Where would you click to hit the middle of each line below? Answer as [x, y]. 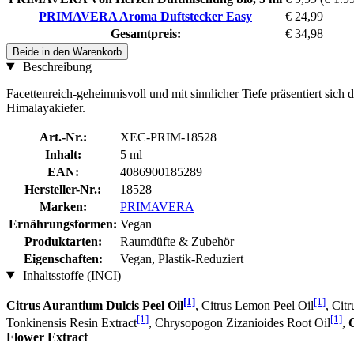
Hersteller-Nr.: [63, 189]
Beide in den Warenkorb [67, 51]
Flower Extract [47, 337]
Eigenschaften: [63, 258]
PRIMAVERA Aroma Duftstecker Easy [145, 16]
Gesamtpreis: [145, 33]
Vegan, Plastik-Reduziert [182, 258]
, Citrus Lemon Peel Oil [254, 305]
